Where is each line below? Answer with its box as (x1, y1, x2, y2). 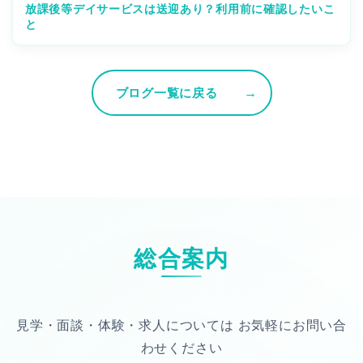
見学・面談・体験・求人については (15, 318, 234, 332)
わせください (140, 340, 223, 355)
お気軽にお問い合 (233, 318, 347, 332)
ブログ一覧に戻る (115, 85, 218, 100)
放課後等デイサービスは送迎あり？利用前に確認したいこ (25, 2, 335, 15)
